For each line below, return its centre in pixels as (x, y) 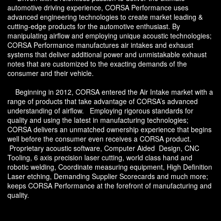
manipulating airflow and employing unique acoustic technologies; (110, 36)
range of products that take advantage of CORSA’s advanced (103, 101)
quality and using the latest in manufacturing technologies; (98, 120)
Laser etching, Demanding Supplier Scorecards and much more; (108, 176)
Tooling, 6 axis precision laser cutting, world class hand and (100, 158)
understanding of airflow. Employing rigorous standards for (100, 111)
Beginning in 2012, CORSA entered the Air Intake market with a (110, 92)
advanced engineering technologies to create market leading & (105, 17)
